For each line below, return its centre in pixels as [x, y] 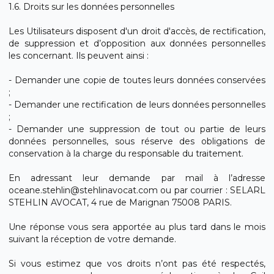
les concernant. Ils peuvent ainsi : [79, 56]
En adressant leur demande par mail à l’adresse [137, 178]
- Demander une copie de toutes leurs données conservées [137, 80]
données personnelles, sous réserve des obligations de [137, 141]
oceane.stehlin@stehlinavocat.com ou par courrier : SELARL [137, 190]
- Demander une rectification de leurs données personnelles [137, 105]
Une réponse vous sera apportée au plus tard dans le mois [137, 227]
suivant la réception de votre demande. [92, 239]
